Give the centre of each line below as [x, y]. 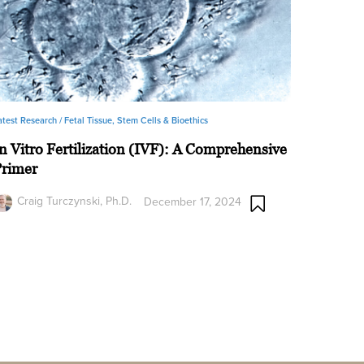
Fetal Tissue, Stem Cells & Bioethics [136, 120]
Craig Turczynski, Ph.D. [75, 201]
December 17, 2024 [193, 202]
